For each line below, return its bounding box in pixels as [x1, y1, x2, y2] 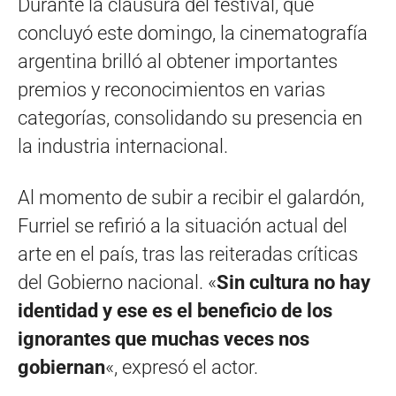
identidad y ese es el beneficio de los [18, 299, 332, 322]
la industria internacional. [18, 134, 228, 157]
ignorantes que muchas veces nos [18, 327, 309, 350]
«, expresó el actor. [105, 355, 258, 378]
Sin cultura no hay [217, 270, 370, 293]
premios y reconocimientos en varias [18, 78, 325, 101]
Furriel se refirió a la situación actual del [18, 214, 347, 237]
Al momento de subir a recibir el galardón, [18, 186, 364, 209]
